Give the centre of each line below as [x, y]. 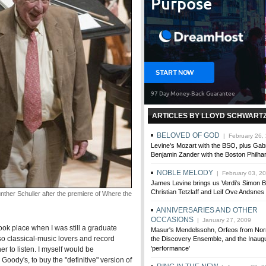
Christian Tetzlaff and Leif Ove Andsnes [208, 192]
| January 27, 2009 [222, 220]
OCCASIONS [172, 220]
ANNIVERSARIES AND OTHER [207, 210]
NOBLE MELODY [185, 173]
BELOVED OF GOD [188, 135]
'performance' [170, 249]
